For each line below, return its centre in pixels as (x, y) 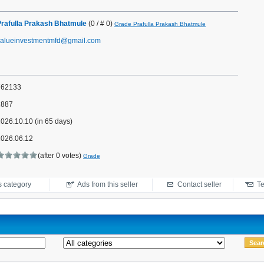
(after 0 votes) (60, 156)
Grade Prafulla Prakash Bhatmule (160, 24)
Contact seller (199, 184)
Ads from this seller (107, 184)
